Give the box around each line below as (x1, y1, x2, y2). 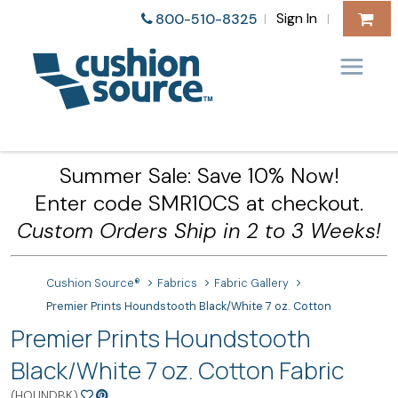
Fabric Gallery (214, 276, 290, 291)
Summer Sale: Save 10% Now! (59, 162, 339, 189)
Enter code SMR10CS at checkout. (35, 189, 363, 217)
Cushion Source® (46, 276, 140, 291)
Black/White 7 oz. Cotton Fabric (11, 354, 344, 386)
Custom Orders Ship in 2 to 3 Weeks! (17, 217, 381, 244)
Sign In (275, 8, 317, 28)
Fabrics (157, 276, 198, 291)
